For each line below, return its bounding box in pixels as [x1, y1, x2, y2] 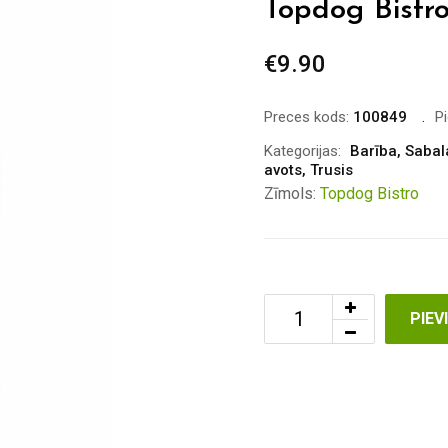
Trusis [310, 161, 353, 179]
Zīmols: [264, 184, 320, 203]
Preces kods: [264, 108, 353, 126]
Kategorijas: [264, 142, 341, 160]
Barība [350, 142, 397, 160]
